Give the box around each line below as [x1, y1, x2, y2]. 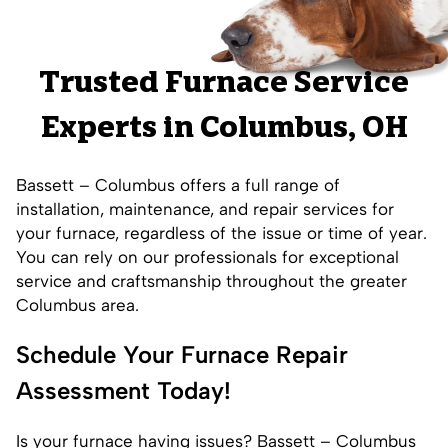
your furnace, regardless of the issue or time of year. [16, 222, 427, 243]
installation [16, 198, 100, 219]
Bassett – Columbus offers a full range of [16, 174, 340, 195]
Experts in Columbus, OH [40, 114, 408, 145]
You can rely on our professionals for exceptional [16, 246, 399, 267]
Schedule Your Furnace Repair [16, 339, 348, 369]
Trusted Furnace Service [39, 69, 409, 100]
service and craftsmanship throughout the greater [16, 270, 407, 291]
